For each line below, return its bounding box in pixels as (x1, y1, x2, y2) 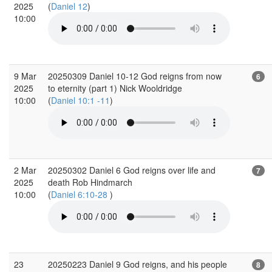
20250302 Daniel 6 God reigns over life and (48, 163, 216, 176)
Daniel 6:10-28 (51, 188, 110, 200)
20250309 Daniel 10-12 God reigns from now (48, 69, 222, 82)
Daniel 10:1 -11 (51, 93, 110, 106)
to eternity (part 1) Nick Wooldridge (48, 81, 182, 94)
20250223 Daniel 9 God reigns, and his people (48, 257, 227, 270)
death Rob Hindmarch (48, 175, 132, 188)
